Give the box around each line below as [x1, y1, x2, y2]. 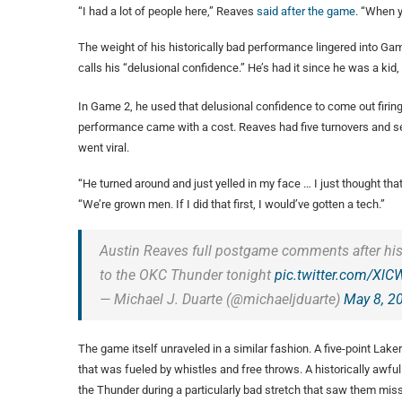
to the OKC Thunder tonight [100, 267, 275, 284]
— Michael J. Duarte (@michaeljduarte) [100, 291, 344, 309]
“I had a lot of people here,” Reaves [78, 4, 257, 19]
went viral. [78, 141, 129, 155]
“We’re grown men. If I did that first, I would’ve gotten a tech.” [78, 197, 385, 212]
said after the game [257, 4, 355, 19]
